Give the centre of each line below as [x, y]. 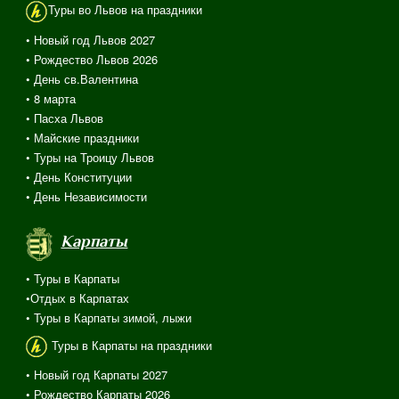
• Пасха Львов [65, 118]
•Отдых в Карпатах [78, 297]
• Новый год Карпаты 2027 [97, 375]
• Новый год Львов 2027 [91, 39]
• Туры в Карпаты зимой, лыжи [109, 317]
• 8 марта [51, 98]
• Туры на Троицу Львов [90, 157]
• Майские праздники [83, 137]
